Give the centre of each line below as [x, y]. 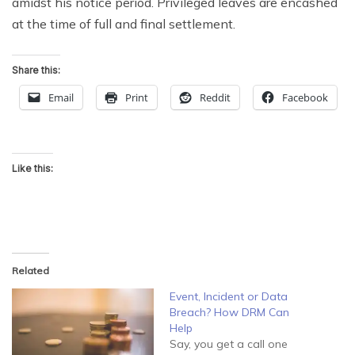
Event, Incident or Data [229, 296]
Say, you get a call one [229, 344]
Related [31, 270]
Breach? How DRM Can [229, 312]
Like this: [32, 168]
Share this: [36, 70]
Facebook [305, 97]
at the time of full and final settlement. [124, 23]
